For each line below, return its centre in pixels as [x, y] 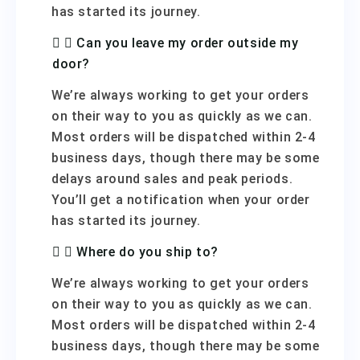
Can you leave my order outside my [188, 43]
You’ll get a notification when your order [181, 200]
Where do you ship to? [148, 252]
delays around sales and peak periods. [172, 179]
